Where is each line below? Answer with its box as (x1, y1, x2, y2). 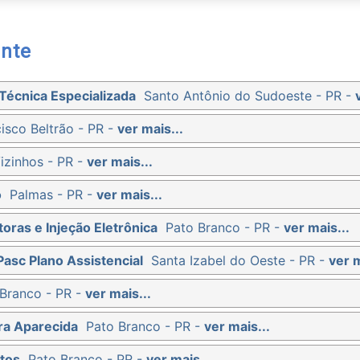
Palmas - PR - (10, 186, 96, 202)
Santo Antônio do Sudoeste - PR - (144, 87, 355, 104)
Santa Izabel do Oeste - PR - (151, 252, 329, 268)
